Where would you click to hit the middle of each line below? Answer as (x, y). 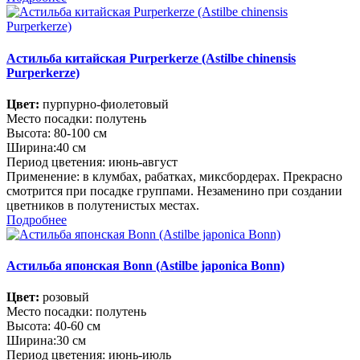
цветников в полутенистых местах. (103, 205)
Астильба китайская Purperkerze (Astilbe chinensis (151, 58)
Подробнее (37, 219)
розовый (64, 297)
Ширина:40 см (46, 147)
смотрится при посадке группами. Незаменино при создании (174, 190)
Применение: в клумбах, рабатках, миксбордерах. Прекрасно (174, 176)
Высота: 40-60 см (53, 326)
